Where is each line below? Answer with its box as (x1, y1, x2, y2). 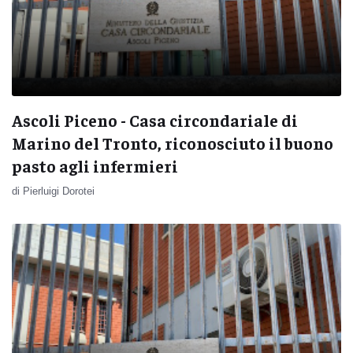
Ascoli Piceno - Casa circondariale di (12, 109, 298, 131)
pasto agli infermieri (12, 154, 178, 176)
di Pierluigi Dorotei (12, 184, 95, 197)
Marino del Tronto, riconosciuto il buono (12, 132, 333, 154)
